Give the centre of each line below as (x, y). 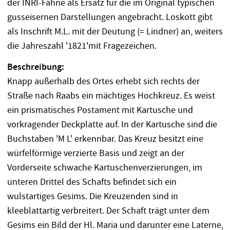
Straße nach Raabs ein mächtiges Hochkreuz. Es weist (111, 96)
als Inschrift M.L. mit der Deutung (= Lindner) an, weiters (115, 31)
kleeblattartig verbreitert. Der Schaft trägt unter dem (108, 211)
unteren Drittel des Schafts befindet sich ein (92, 182)
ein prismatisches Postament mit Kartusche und (100, 110)
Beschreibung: (35, 68)
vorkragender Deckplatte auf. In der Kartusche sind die (112, 125)
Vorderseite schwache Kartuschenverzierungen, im (104, 168)
